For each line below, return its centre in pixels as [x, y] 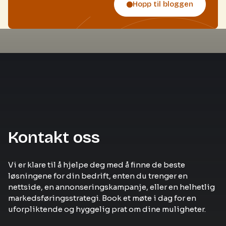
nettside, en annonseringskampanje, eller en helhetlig [111, 187]
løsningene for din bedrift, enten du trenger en [98, 176]
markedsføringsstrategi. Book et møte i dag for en [102, 198]
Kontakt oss [54, 137]
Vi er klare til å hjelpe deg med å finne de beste [97, 165]
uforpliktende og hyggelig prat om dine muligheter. [107, 209]
